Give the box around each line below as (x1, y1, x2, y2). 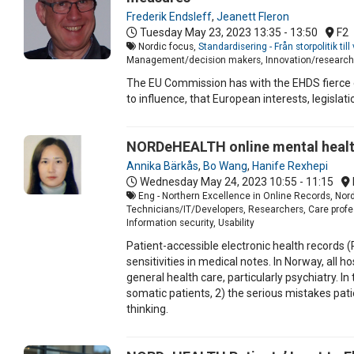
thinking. (126, 302, 168, 315)
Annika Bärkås (126, 159, 198, 172)
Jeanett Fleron (217, 9, 289, 23)
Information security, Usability (126, 217, 254, 228)
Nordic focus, (136, 40, 198, 52)
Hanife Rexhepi (252, 159, 328, 172)
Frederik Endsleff (126, 9, 212, 23)
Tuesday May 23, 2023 (140, 25, 251, 39)
